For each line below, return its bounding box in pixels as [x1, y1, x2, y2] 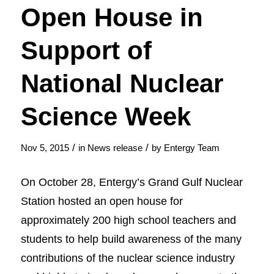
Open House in [20, 3, 203, 32]
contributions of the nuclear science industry [20, 251, 235, 264]
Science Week [20, 102, 191, 131]
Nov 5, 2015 [20, 143, 69, 154]
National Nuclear [20, 69, 223, 98]
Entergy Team [163, 143, 220, 154]
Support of [20, 36, 152, 65]
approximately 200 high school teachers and [20, 213, 236, 226]
